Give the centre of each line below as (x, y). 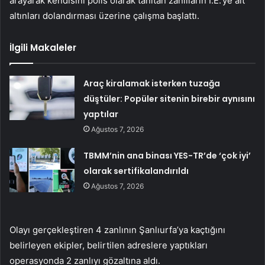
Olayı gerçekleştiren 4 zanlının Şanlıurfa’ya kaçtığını (117, 230)
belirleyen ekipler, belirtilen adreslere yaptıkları (109, 245)
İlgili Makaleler (43, 47)
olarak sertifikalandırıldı (136, 171)
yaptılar (101, 114)
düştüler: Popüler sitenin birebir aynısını (169, 98)
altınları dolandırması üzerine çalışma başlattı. (104, 15)
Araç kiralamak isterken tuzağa (152, 83)
